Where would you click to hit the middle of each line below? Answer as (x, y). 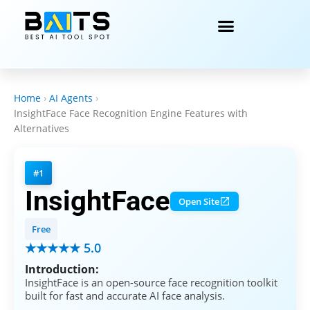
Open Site (199, 201)
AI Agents (71, 98)
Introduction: (62, 269)
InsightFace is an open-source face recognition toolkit (151, 282)
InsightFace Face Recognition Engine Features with (131, 113)
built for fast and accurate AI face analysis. (125, 295)
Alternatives (42, 128)
